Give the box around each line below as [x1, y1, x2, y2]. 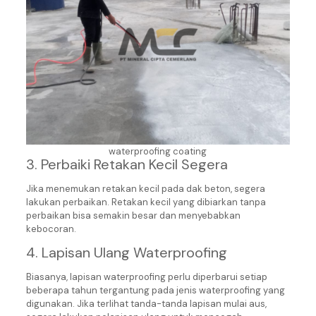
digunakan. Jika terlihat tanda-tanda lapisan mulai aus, [25, 298, 267, 310]
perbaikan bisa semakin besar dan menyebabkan [25, 209, 241, 221]
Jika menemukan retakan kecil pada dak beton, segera [25, 183, 265, 195]
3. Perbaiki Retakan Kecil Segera [25, 155, 228, 174]
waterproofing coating [109, 145, 207, 157]
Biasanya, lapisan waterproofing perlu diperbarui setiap [25, 271, 267, 283]
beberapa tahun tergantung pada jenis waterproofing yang [25, 284, 285, 296]
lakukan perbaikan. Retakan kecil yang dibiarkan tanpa [25, 196, 266, 208]
